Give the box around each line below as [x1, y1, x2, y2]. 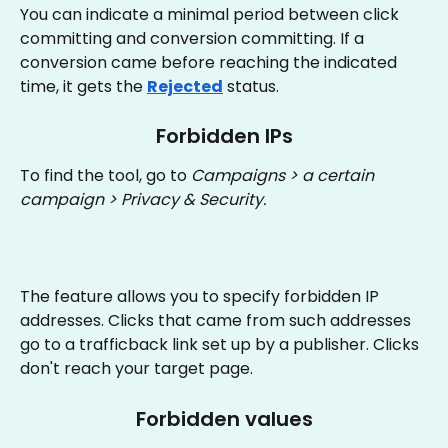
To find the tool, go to [20, 164, 191, 188]
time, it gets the [20, 74, 147, 98]
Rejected [147, 74, 223, 98]
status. [223, 74, 279, 98]
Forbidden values [135, 404, 313, 433]
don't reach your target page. [20, 357, 253, 381]
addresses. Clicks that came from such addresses [20, 309, 415, 333]
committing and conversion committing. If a [20, 26, 368, 50]
